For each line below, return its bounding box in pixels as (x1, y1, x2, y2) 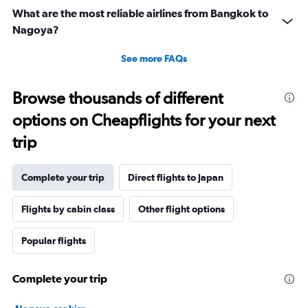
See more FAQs (121, 53, 187, 65)
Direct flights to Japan (128, 172, 223, 184)
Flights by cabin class (21, 203, 115, 215)
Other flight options (138, 203, 225, 215)
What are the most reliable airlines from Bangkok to (12, 7, 269, 20)
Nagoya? (12, 23, 59, 36)
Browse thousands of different (12, 88, 223, 109)
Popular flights (21, 235, 86, 247)
